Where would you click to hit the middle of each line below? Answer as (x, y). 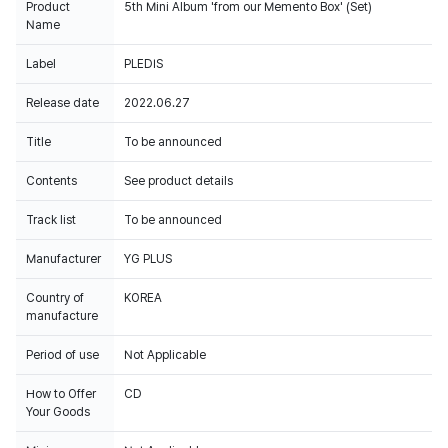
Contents (51, 181)
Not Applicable (165, 355)
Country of (55, 298)
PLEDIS (143, 64)
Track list (51, 220)
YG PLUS (148, 259)
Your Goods (58, 412)
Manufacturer (63, 259)
